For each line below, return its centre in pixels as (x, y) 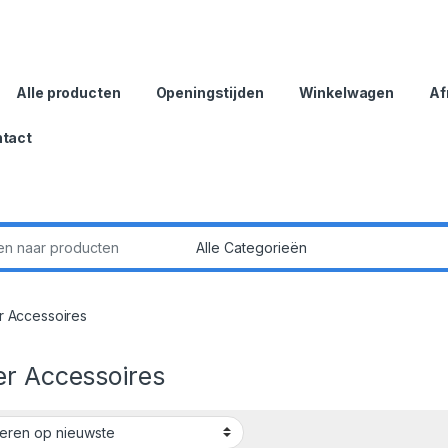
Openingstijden (209, 92)
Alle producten (68, 92)
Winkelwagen (346, 92)
